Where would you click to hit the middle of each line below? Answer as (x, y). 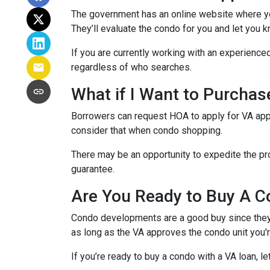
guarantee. (94, 169)
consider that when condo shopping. (148, 130)
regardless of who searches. (131, 67)
